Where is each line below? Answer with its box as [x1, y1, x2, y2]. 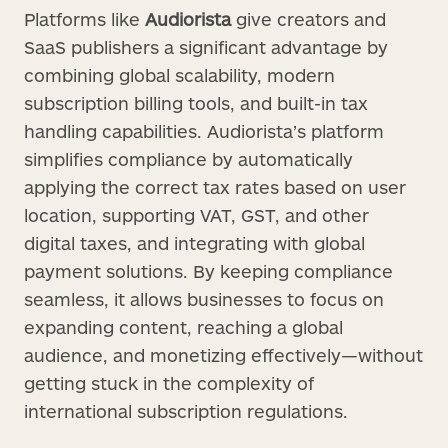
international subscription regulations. [24, 399, 348, 422]
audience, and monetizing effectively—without [24, 343, 423, 366]
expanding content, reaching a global [24, 315, 343, 338]
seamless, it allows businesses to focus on [24, 287, 384, 310]
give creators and [231, 7, 386, 30]
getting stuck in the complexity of [24, 371, 314, 394]
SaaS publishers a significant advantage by [24, 35, 388, 58]
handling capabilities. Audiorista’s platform [24, 119, 384, 142]
